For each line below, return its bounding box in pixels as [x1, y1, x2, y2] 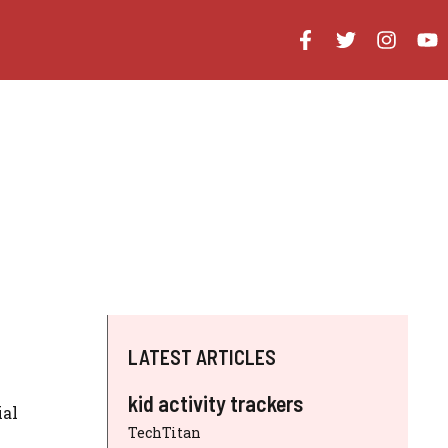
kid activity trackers [128, 390, 303, 416]
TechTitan [128, 423, 201, 442]
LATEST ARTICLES [128, 345, 276, 369]
